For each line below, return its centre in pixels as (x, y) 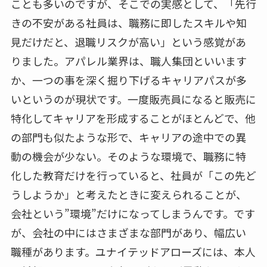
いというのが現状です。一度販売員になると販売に (133, 99)
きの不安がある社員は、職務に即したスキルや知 (128, 22)
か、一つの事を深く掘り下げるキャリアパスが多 (128, 80)
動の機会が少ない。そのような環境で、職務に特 (128, 156)
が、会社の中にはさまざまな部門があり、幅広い (128, 232)
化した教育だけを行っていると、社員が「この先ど (133, 175)
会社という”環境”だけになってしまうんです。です (133, 213)
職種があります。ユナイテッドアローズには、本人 (133, 251)
